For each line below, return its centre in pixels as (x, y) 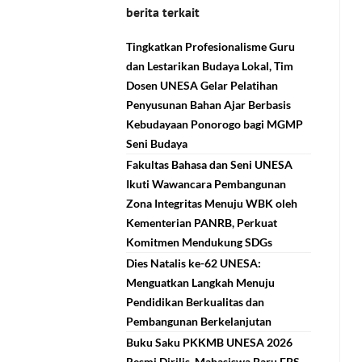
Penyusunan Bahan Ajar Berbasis (209, 105)
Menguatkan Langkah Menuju (201, 282)
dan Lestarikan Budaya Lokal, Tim (210, 66)
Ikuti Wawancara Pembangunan (206, 184)
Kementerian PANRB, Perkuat (202, 223)
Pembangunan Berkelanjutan (199, 321)
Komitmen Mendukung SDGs (200, 242)
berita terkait (163, 12)
